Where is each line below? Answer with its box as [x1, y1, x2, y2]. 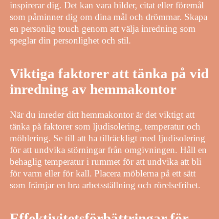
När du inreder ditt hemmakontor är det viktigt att [10, 109, 195, 120]
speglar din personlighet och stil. [10, 35, 131, 46]
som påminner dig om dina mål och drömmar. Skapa [10, 12, 207, 22]
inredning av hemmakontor [10, 82, 176, 97]
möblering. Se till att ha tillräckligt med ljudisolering [10, 133, 205, 144]
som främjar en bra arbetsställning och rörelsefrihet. [10, 180, 200, 191]
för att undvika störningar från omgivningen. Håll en [10, 145, 207, 155]
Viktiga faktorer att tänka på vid [10, 66, 209, 82]
